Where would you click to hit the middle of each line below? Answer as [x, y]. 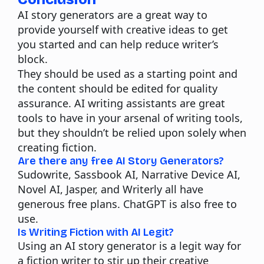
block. [33, 59]
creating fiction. [57, 147]
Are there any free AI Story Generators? [121, 161]
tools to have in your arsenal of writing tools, [130, 118]
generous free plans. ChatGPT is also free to [127, 204]
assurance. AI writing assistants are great [121, 103]
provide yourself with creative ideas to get [123, 29]
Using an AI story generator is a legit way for [129, 245]
